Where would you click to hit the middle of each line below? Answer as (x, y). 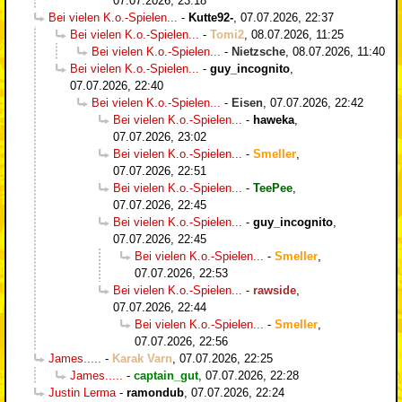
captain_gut (166, 375)
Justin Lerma (82, 392)
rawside (275, 290)
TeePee (273, 188)
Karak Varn (142, 358)
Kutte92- (211, 17)
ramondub (155, 392)
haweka (274, 119)
